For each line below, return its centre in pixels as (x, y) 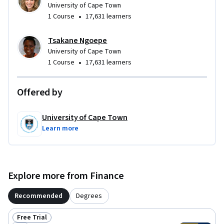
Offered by (40, 92)
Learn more (60, 128)
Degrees (89, 196)
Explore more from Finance (66, 176)
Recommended (39, 196)
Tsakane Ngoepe (78, 40)
